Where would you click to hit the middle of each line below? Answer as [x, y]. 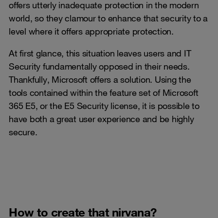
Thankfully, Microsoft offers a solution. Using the [100, 79]
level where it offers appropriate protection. [91, 31]
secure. [23, 132]
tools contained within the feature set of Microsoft [104, 92]
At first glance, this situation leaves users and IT [100, 53]
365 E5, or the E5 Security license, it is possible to [104, 105]
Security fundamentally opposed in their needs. [99, 66]
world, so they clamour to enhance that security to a [108, 18]
